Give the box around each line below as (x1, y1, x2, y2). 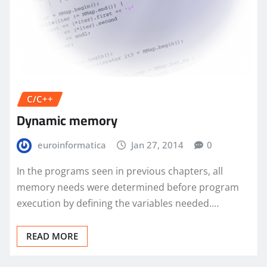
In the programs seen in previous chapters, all (17, 164, 223, 178)
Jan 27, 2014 (131, 139, 184, 151)
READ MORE (26, 229, 78, 242)
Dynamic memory (17, 108, 117, 133)
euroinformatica (37, 139, 106, 151)
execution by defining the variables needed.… (17, 196, 219, 210)
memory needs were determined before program (17, 180, 239, 194)
